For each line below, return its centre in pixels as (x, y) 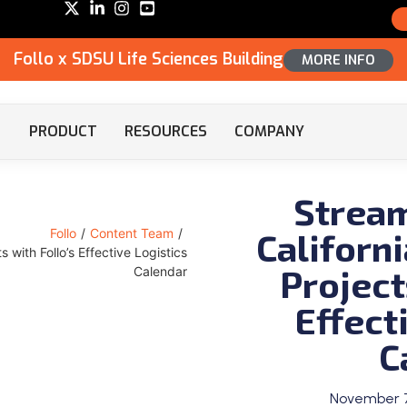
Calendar (160, 271)
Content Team (132, 233)
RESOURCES (166, 132)
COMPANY (270, 132)
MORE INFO (338, 60)
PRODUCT (64, 132)
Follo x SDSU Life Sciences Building (149, 59)
